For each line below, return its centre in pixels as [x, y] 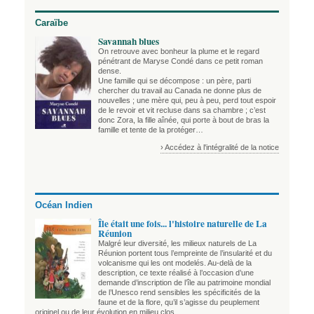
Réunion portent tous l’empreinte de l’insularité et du [185, 253]
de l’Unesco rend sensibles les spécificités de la [179, 292]
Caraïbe [52, 23]
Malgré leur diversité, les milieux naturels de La [177, 243]
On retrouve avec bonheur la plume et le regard [179, 51]
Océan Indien [64, 205]
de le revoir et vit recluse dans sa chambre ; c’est [182, 110]
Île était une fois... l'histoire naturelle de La [183, 223]
